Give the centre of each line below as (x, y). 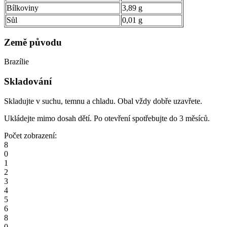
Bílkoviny (23, 8)
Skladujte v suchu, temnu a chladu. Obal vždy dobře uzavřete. (103, 101)
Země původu (33, 42)
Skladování (28, 82)
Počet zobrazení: (30, 135)
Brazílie (16, 62)
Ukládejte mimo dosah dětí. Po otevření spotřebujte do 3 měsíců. (107, 118)
